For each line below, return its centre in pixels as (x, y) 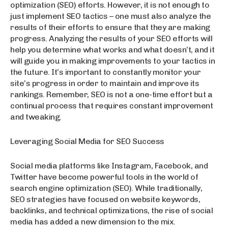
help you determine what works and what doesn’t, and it (112, 50)
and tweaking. (36, 117)
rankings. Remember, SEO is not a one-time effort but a (111, 95)
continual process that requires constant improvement (111, 106)
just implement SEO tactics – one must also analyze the (110, 16)
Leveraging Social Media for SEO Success (87, 141)
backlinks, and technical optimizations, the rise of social (111, 211)
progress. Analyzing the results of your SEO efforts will (111, 39)
